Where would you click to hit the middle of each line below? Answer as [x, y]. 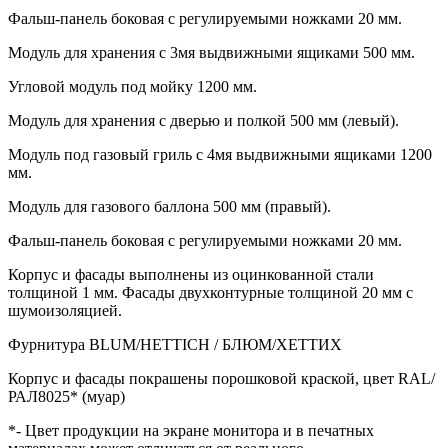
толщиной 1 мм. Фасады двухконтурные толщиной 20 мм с [210, 292]
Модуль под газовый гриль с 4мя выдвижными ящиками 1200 [220, 154]
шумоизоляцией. [65, 310]
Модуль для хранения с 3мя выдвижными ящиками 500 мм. [211, 52]
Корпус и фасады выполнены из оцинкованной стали [191, 274]
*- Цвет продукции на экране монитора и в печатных [191, 430]
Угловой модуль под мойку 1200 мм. [132, 86]
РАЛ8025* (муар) [66, 396]
